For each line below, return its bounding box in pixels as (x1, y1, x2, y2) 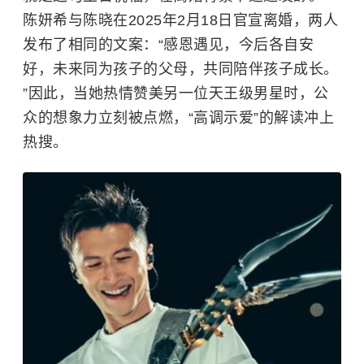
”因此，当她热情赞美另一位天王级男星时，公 (23, 85, 329, 102)
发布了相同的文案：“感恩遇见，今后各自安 (23, 37, 314, 54)
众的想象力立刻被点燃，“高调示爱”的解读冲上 (23, 110, 334, 127)
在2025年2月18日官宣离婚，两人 (113, 12, 338, 29)
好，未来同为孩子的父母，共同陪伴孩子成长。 (23, 61, 339, 78)
